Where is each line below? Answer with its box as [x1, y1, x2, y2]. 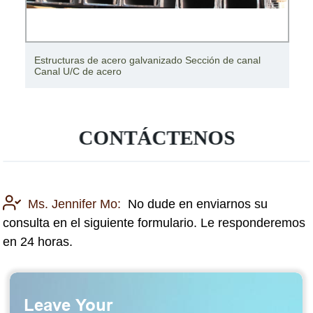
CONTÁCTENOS [78, 126, 235, 149]
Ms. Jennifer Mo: [28, 196, 122, 211]
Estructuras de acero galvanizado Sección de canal [34, 54, 261, 66]
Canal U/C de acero [34, 65, 122, 77]
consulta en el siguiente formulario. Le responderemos [3, 215, 306, 230]
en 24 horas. [3, 234, 73, 249]
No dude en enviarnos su [128, 196, 268, 211]
